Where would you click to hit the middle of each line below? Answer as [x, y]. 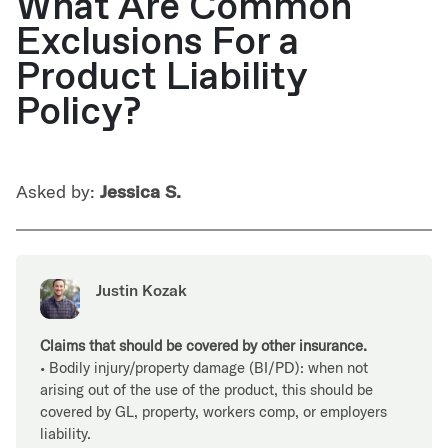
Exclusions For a [157, 42]
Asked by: [58, 191]
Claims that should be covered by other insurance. [203, 345]
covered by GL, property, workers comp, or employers [213, 411]
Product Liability [161, 77]
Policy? [78, 112]
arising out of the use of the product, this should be [206, 389]
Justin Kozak [141, 289]
